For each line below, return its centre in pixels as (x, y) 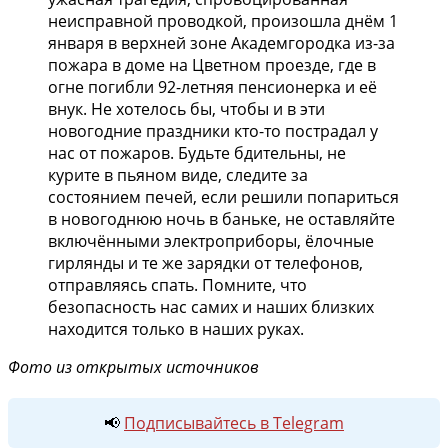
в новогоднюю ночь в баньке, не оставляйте (221, 218)
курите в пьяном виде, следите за (178, 174)
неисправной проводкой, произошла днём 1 (223, 20)
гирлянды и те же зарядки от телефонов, (205, 262)
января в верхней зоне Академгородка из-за (221, 42)
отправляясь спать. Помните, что (177, 284)
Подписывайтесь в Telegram (234, 422)
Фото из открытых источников (133, 366)
